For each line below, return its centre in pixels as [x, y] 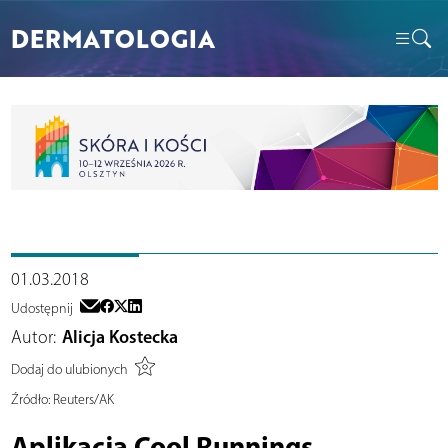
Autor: [33, 336]
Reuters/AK [81, 399]
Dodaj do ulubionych [69, 370]
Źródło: [30, 399]
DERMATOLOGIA [112, 38]
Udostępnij [41, 308]
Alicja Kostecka [120, 336]
